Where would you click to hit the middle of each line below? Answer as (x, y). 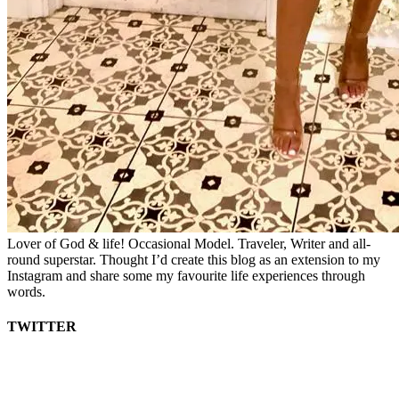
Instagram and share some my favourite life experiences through (186, 275)
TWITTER (42, 327)
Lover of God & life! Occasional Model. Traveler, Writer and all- (189, 243)
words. (26, 291)
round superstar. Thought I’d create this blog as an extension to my (194, 259)
